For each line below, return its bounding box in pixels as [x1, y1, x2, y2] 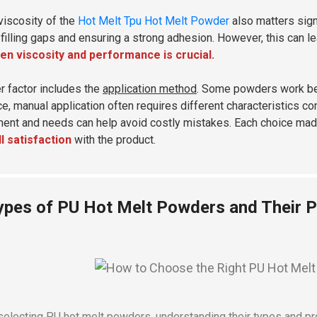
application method [103, 81, 197, 96]
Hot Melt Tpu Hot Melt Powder [78, 13, 229, 28]
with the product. [71, 132, 156, 146]
